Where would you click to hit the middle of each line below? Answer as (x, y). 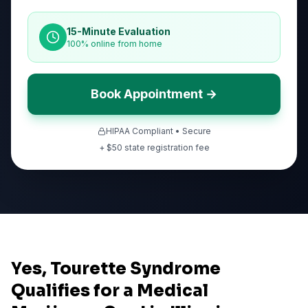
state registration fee (166, 147)
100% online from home (114, 44)
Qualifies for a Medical (110, 291)
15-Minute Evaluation (119, 31)
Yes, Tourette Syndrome (116, 269)
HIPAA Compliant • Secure (158, 131)
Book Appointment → (154, 94)
